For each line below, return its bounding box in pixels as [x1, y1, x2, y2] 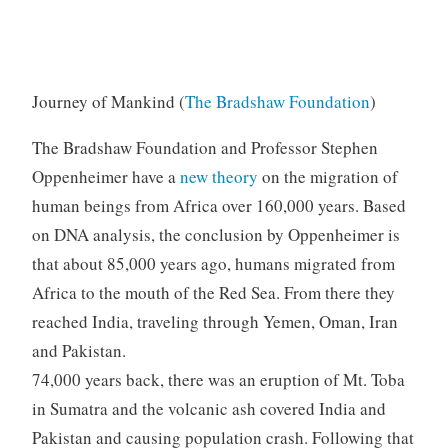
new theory [179, 164, 258, 188]
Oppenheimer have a [31, 164, 180, 188]
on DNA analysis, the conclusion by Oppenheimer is [31, 222, 400, 246]
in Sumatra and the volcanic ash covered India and [31, 396, 386, 420]
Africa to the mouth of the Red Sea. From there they [31, 280, 395, 304]
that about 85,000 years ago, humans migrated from [31, 251, 395, 275]
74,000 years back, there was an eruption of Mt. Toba [31, 367, 405, 391]
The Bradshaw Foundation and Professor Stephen [31, 135, 378, 159]
